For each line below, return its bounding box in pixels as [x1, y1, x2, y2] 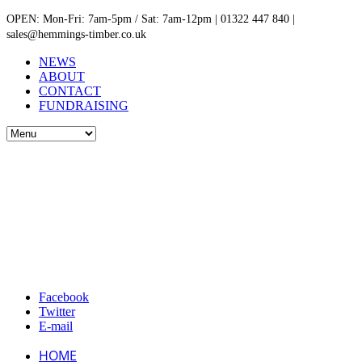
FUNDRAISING [39, 99, 128, 112]
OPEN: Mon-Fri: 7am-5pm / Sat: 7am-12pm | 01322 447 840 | [6, 13, 295, 25]
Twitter [39, 305, 75, 318]
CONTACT [39, 84, 101, 98]
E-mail [39, 319, 73, 333]
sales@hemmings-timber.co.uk [6, 28, 146, 40]
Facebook [39, 290, 89, 304]
